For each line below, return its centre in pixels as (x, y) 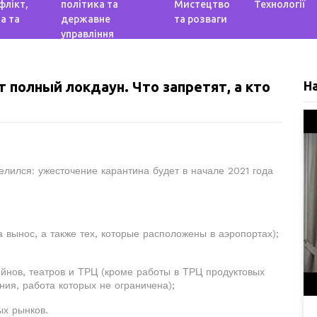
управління (88, 34)
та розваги (200, 19)
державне (86, 19)
